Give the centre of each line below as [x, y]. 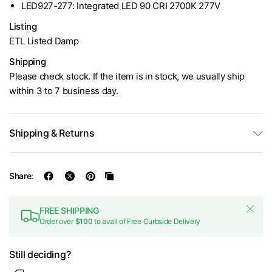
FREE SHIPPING [69, 210]
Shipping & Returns [52, 133]
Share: [22, 175]
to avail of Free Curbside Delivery [147, 221]
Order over [57, 221]
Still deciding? [40, 254]
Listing [23, 26]
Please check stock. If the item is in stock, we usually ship [127, 76]
